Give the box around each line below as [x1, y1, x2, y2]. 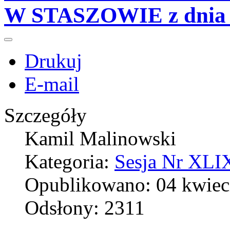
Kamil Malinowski [25, 127, 176, 149]
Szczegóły [4, 104, 87, 126]
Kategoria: [25, 150, 114, 172]
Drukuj [25, 49, 82, 72]
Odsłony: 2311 [25, 196, 145, 219]
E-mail [25, 72, 79, 95]
